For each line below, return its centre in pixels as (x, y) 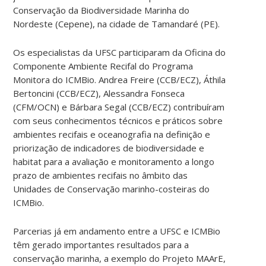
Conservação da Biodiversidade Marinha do (102, 10)
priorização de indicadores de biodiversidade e (109, 148)
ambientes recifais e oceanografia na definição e (112, 134)
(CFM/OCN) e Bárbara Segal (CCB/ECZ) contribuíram (119, 107)
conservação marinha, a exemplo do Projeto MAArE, (120, 258)
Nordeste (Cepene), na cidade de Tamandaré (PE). (117, 23)
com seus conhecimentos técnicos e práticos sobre (118, 120)
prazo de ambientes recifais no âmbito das (101, 175)
